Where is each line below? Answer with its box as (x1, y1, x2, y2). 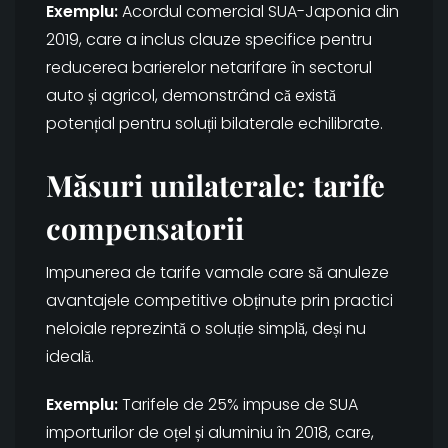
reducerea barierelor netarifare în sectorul (46, 56, 372, 80)
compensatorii (46, 208, 244, 248)
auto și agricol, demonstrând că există (46, 84, 336, 108)
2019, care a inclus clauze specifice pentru (46, 28, 372, 52)
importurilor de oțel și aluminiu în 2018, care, (46, 421, 374, 445)
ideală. (46, 345, 94, 369)
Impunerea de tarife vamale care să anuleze (46, 261, 389, 285)
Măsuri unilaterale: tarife (46, 165, 385, 205)
